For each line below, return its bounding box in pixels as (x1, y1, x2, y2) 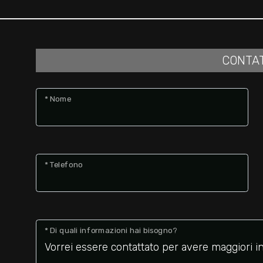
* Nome (44, 94, 72, 104)
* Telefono (44, 160, 83, 170)
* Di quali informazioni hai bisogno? (44, 225, 177, 235)
